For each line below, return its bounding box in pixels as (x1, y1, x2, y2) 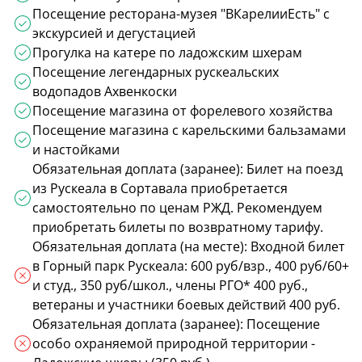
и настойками (32, 141, 120, 158)
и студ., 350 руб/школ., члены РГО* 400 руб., (32, 276, 308, 294)
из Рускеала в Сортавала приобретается (32, 179, 288, 197)
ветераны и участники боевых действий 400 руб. (32, 296, 340, 314)
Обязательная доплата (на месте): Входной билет (32, 238, 345, 255)
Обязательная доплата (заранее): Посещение (32, 315, 320, 333)
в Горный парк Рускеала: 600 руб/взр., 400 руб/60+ (32, 257, 349, 275)
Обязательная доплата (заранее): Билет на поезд (32, 160, 343, 178)
